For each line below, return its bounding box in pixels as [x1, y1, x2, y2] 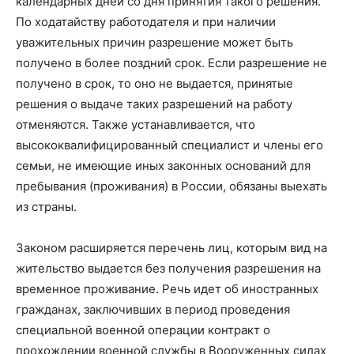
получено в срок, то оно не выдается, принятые [16, 76, 293, 91]
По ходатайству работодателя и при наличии [16, 14, 276, 29]
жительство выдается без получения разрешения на [16, 261, 321, 276]
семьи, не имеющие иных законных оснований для [16, 158, 311, 173]
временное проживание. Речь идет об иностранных [16, 281, 318, 296]
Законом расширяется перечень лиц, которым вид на [16, 240, 327, 255]
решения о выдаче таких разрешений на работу [16, 96, 292, 111]
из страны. [16, 199, 77, 214]
